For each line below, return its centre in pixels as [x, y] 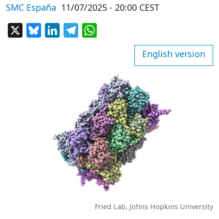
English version [174, 54]
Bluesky [55, 30]
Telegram [96, 30]
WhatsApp [116, 30]
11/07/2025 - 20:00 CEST [110, 7]
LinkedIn [76, 30]
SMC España [31, 7]
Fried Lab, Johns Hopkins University [154, 206]
